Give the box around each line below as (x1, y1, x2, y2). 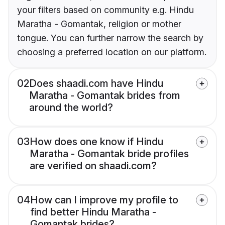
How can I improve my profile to (30, 194, 178, 206)
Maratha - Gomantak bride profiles (30, 148, 189, 160)
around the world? (29, 101, 113, 114)
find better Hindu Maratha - (30, 206, 156, 218)
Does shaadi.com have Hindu (29, 77, 163, 90)
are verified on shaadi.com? (30, 160, 157, 172)
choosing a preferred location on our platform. (17, 47, 206, 58)
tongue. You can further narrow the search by (17, 33, 203, 44)
